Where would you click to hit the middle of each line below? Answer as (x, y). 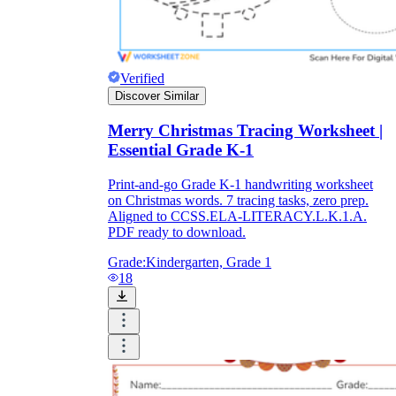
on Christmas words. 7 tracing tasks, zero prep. (238, 201)
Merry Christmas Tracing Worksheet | (245, 131)
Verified (142, 78)
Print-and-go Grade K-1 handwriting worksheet (240, 185)
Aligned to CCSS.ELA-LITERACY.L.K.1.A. (237, 217)
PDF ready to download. (177, 232)
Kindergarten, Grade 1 (209, 263)
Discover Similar (157, 95)
